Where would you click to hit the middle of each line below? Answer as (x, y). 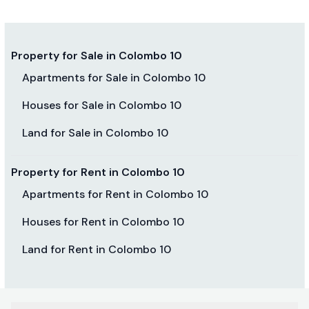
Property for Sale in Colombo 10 (97, 55)
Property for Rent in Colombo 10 (98, 172)
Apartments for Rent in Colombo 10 (115, 194)
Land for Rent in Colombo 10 (97, 249)
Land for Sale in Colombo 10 (95, 132)
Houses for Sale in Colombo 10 (102, 105)
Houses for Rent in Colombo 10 (103, 221)
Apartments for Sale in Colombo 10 (114, 77)
